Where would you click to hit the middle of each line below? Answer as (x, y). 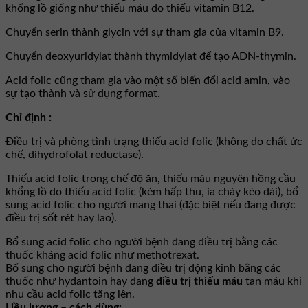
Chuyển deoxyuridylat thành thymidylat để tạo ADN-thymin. (151, 57)
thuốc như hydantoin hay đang (81, 282)
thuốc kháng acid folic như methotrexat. (102, 255)
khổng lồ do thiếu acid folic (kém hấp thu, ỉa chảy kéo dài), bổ (152, 192)
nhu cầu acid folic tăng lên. (70, 295)
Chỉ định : (29, 118)
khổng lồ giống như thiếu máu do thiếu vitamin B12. (130, 9)
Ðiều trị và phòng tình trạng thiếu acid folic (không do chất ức (154, 142)
